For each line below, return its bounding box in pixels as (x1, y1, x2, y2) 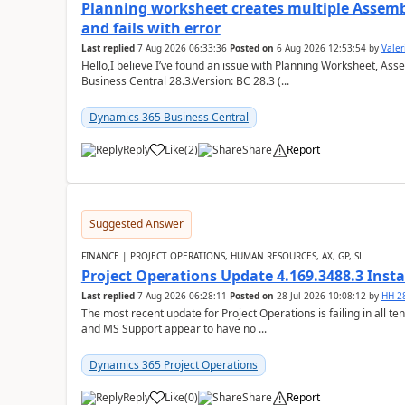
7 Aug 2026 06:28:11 (137, 289, 227, 302)
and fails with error (80, 18, 221, 38)
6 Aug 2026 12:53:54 (276, 42, 366, 54)
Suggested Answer (89, 216, 184, 231)
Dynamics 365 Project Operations (89, 357, 258, 372)
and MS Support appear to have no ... (80, 321, 267, 336)
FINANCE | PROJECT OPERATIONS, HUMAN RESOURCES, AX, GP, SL (80, 250, 363, 262)
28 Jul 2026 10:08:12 (276, 289, 366, 302)
